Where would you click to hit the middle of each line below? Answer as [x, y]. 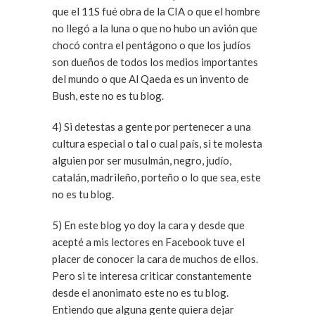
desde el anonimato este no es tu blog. [140, 292]
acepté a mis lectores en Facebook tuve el [148, 242]
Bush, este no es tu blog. [108, 96]
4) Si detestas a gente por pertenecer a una [58, 127]
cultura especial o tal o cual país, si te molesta [157, 143]
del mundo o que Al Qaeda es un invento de [150, 79]
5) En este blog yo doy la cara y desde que [58, 225]
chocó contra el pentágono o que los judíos [152, 45]
